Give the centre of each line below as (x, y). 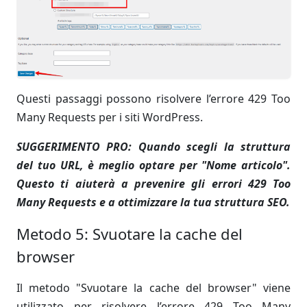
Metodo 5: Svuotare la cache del (130, 234)
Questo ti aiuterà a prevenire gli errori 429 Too (153, 184)
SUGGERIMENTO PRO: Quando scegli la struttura (153, 147)
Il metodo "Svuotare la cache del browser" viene (153, 288)
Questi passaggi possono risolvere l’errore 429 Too (153, 99)
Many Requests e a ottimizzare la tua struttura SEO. (153, 202)
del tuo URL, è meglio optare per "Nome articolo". (153, 165)
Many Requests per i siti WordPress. (110, 118)
